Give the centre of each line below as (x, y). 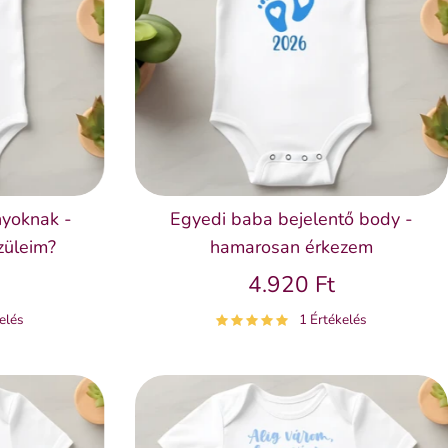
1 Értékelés (333, 320)
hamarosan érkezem (291, 246)
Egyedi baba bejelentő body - (291, 218)
